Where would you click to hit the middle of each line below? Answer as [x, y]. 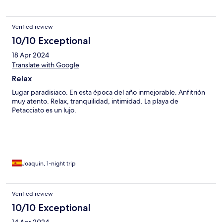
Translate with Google [46, 65]
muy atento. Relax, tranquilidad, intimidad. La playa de [95, 101]
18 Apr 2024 [30, 55]
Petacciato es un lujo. [44, 110]
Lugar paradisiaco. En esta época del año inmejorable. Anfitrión [109, 92]
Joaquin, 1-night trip [49, 164]
